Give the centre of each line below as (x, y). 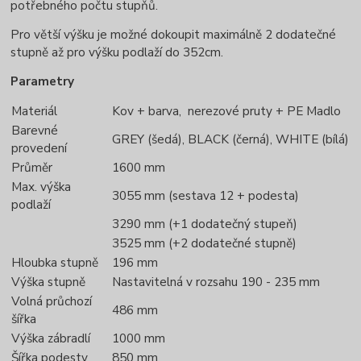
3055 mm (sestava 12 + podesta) (206, 196)
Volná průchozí (52, 301)
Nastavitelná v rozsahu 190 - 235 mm (216, 282)
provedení (39, 148)
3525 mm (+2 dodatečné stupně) (205, 243)
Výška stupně (49, 282)
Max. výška (41, 187)
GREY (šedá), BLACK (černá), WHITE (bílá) (231, 139)
